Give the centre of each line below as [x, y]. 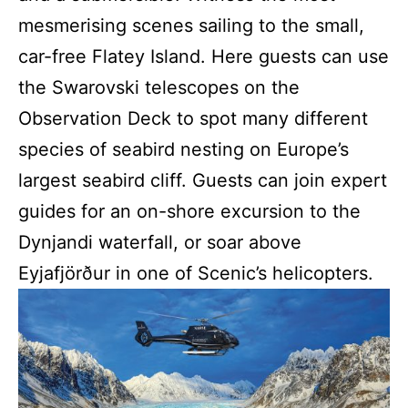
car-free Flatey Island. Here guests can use [204, 57]
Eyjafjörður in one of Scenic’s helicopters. [196, 274]
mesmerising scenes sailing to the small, [191, 26]
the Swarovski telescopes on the [159, 88]
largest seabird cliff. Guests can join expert [203, 181]
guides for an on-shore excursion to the [189, 212]
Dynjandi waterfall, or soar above [160, 243]
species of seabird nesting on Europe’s [184, 150]
